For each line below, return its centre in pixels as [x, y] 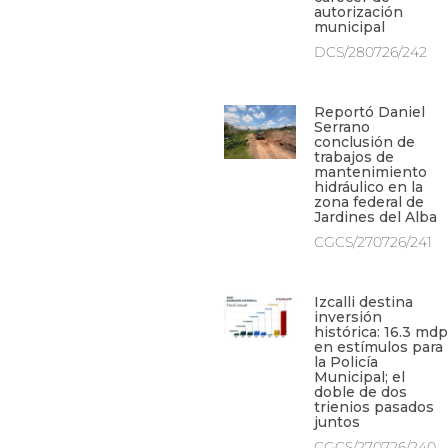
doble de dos [360, 392]
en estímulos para [378, 347]
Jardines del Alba [375, 217]
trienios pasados [373, 407]
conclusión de [364, 142]
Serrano [341, 127]
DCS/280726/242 [370, 52]
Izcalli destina [363, 302]
